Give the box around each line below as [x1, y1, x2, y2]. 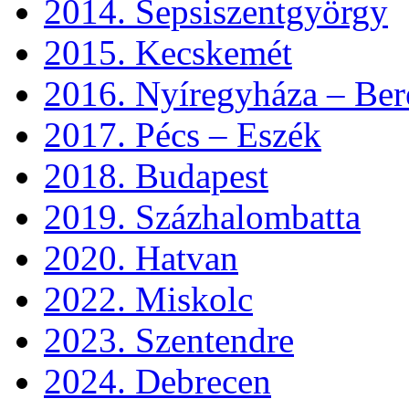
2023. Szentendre [44, 320, 294, 360]
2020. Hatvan [44, 238, 238, 278]
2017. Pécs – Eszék [44, 115, 321, 154]
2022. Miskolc [44, 279, 253, 319]
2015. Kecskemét [44, 33, 292, 72]
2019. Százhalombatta [44, 197, 361, 236]
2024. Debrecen [44, 362, 271, 401]
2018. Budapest [44, 156, 268, 195]
